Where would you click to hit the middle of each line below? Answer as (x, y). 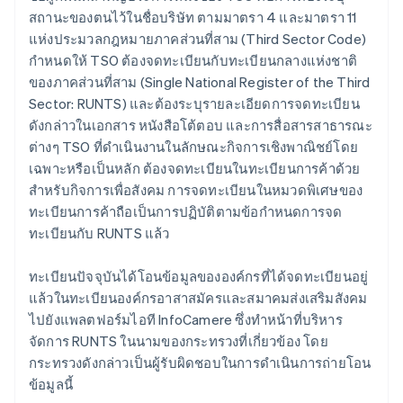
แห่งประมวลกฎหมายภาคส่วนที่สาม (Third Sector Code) (197, 39)
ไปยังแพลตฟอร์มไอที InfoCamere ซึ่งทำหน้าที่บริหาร (186, 320)
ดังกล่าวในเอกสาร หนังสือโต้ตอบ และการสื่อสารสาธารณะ (201, 125)
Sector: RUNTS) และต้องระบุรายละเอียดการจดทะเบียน (194, 104)
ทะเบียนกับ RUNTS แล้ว (99, 233)
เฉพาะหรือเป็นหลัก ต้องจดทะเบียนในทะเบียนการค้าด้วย (195, 169)
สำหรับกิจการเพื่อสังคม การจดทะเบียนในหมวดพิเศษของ (196, 190)
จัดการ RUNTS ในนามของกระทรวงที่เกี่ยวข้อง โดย (179, 341)
